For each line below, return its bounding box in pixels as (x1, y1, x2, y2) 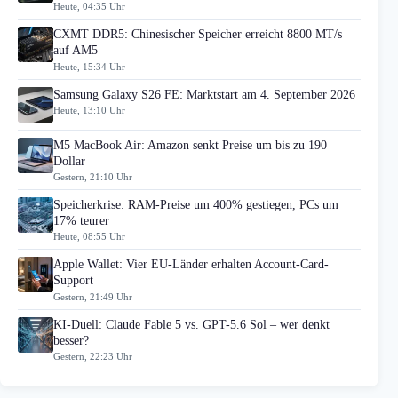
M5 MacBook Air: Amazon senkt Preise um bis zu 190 (53, 138, 327, 152)
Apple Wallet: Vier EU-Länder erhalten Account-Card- (53, 258, 329, 272)
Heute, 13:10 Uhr (53, 104, 125, 115)
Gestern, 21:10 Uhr (53, 171, 132, 182)
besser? (53, 333, 89, 347)
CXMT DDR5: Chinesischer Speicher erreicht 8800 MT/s (53, 28, 342, 42)
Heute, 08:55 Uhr (53, 231, 125, 243)
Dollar (53, 154, 85, 168)
